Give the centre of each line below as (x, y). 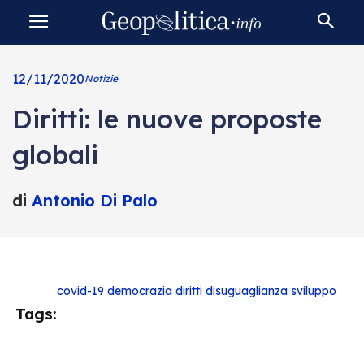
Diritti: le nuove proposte (167, 119)
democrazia (140, 291)
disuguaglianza (247, 291)
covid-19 (80, 291)
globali (55, 154)
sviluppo (314, 291)
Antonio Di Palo (94, 200)
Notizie (101, 78)
